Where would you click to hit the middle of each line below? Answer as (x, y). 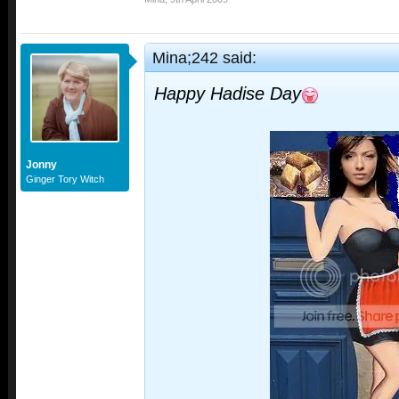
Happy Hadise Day (228, 94)
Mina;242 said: (204, 58)
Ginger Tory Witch (65, 179)
